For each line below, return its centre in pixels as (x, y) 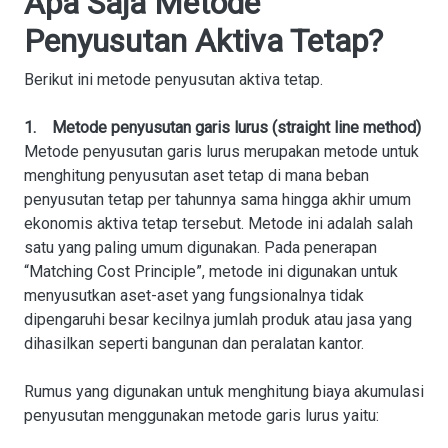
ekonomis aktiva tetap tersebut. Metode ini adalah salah (218, 223)
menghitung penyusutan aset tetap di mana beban (196, 175)
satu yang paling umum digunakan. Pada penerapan (200, 247)
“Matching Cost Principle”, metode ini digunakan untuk (211, 271)
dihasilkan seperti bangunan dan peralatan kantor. (194, 343)
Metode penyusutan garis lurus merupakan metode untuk (221, 151)
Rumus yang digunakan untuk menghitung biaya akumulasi (224, 391)
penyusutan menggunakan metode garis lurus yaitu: (201, 415)
